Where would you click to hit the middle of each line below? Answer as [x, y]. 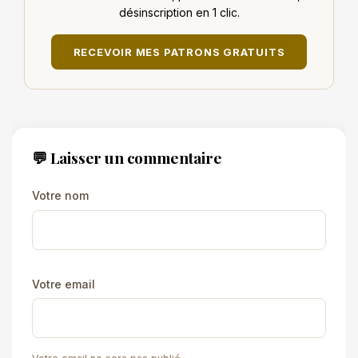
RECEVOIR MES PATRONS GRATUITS [179, 52]
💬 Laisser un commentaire [127, 158]
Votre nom [60, 196]
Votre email [64, 284]
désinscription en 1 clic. [179, 13]
